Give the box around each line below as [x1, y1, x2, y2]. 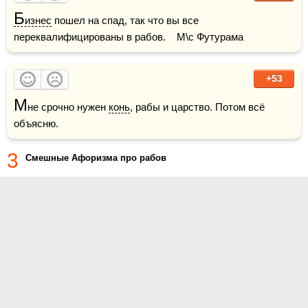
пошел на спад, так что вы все [52, 14, 199, 26]
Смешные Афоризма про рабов [25, 152, 166, 163]
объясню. [14, 117, 58, 129]
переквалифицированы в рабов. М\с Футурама [14, 30, 243, 43]
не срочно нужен [27, 100, 109, 113]
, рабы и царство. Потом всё [130, 100, 265, 113]
